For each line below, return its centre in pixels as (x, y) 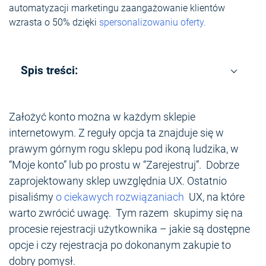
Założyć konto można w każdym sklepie (102, 117)
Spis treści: (49, 71)
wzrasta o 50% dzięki (54, 22)
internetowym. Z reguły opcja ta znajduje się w (116, 133)
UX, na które (216, 197)
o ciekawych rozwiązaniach (121, 197)
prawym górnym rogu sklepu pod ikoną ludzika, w (124, 149)
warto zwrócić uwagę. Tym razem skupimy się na (126, 213)
